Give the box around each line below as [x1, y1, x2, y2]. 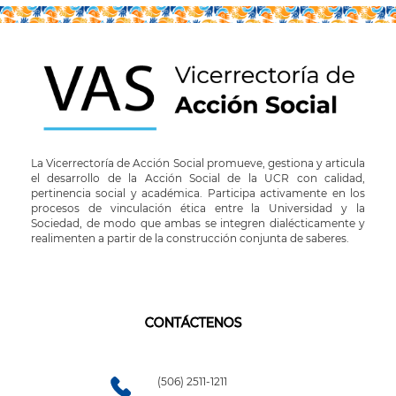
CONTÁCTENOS [145, 314, 242, 331]
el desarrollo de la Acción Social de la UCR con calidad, [31, 171, 365, 185]
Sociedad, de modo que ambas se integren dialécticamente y [31, 216, 365, 230]
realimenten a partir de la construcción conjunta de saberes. [31, 231, 349, 245]
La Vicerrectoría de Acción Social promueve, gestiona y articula [31, 156, 365, 170]
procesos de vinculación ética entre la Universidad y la [31, 201, 365, 215]
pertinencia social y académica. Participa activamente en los [31, 186, 365, 200]
